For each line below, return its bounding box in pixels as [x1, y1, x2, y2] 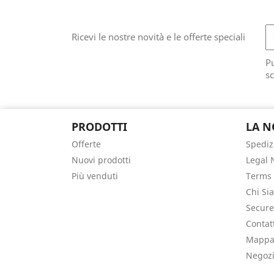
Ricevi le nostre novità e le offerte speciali [72, 30, 245, 43]
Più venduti [72, 169, 118, 182]
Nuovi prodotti [72, 154, 131, 166]
